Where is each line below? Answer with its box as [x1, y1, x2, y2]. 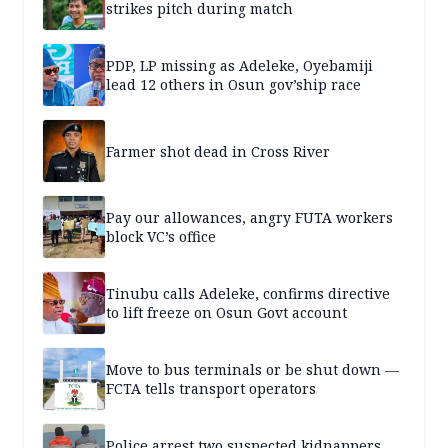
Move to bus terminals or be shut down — [106, 360, 399, 380]
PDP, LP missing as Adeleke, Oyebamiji [106, 56, 373, 76]
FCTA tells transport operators [106, 379, 316, 399]
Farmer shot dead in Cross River [106, 141, 330, 161]
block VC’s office [106, 227, 216, 247]
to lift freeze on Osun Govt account [106, 303, 347, 323]
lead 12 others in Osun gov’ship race [106, 75, 361, 95]
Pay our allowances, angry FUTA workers [106, 208, 393, 228]
